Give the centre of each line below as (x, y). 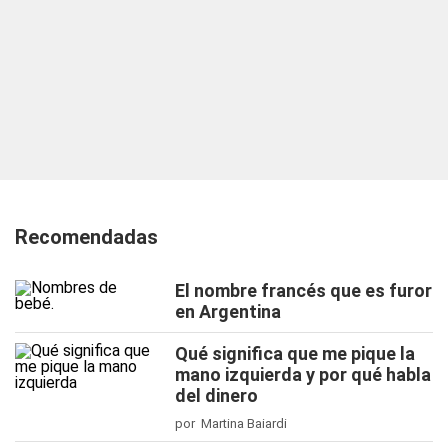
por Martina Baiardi (231, 423)
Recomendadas (86, 237)
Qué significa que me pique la (295, 353)
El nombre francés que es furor (303, 290)
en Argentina (228, 311)
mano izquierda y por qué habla (303, 374)
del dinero (216, 395)
